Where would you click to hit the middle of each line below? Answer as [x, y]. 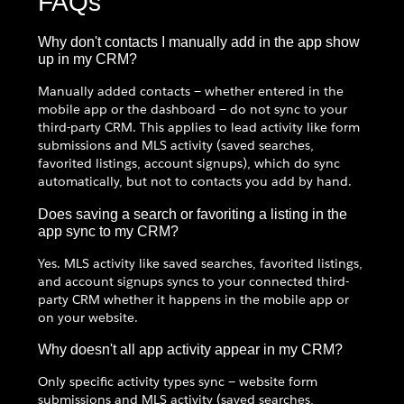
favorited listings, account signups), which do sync [189, 164]
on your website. [88, 317]
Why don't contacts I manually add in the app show [199, 42]
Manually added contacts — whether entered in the [191, 92]
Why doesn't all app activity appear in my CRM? [190, 349]
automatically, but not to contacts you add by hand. [195, 182]
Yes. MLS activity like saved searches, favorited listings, [200, 263]
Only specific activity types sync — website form [178, 381]
